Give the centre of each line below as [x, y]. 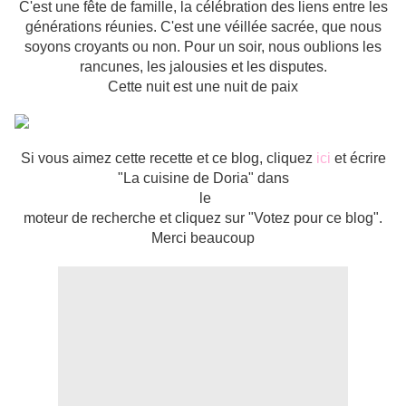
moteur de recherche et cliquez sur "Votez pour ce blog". [203, 218]
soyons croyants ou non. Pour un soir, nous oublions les [203, 47]
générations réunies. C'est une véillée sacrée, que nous [203, 27]
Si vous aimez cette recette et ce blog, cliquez [168, 159]
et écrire [358, 159]
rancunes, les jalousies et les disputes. [203, 67]
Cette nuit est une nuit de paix [203, 87]
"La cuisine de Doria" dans [203, 179]
